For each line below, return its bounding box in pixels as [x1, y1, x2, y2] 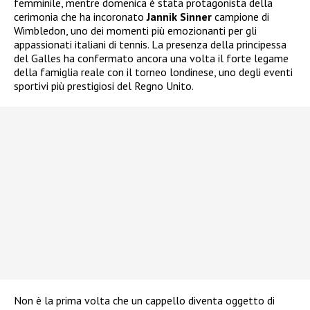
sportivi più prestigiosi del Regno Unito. [14, 78, 194, 93]
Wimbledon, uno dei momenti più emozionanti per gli [14, 23, 257, 37]
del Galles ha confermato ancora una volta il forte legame [14, 51, 289, 65]
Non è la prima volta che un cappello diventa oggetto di [14, 293, 275, 307]
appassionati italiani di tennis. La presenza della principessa [14, 37, 286, 51]
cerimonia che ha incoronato [14, 9, 147, 24]
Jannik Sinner [147, 9, 212, 24]
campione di [212, 9, 269, 24]
